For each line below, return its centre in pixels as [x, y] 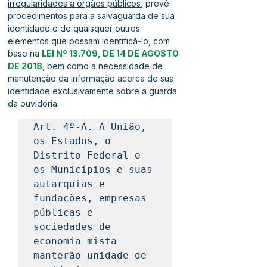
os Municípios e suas [93, 170]
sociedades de [72, 227]
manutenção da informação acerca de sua [92, 78]
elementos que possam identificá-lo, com [90, 41]
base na [25, 53]
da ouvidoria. [33, 103]
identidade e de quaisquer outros [75, 28]
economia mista [75, 241]
